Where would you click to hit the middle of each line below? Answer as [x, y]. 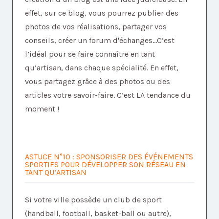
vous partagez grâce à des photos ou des [98, 82]
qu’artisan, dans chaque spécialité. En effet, [102, 68]
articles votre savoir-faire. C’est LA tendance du [108, 95]
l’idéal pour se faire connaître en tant [90, 54]
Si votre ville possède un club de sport [93, 200]
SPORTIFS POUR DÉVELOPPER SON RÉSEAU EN [105, 165]
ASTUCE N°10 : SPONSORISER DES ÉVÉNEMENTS [109, 157]
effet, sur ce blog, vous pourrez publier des [102, 13]
